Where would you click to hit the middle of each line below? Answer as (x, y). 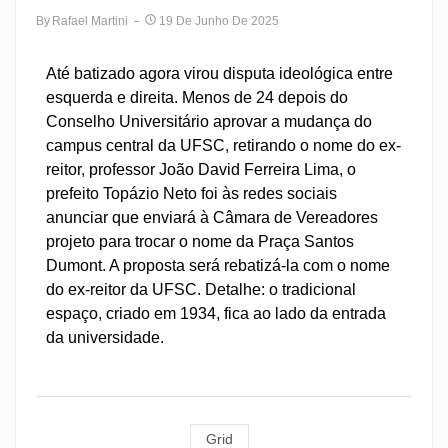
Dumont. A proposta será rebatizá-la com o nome (218, 265)
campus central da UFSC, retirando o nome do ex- (223, 145)
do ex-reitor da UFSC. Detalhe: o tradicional (201, 289)
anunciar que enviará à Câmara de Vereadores (212, 217)
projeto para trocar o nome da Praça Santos (200, 241)
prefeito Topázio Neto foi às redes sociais (191, 193)
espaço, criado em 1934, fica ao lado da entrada (216, 313)
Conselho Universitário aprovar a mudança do (209, 121)
